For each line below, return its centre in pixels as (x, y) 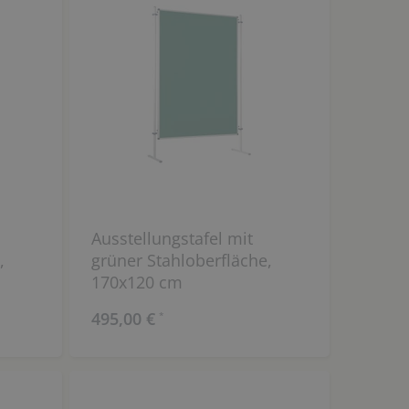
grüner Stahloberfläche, (181, 261)
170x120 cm (136, 283)
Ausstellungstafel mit (172, 239)
